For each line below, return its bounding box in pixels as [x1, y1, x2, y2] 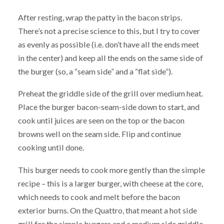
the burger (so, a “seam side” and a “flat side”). [17, 66, 172, 76]
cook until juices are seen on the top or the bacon [17, 115, 184, 125]
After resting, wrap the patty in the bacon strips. [17, 12, 182, 22]
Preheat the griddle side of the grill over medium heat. [17, 88, 203, 98]
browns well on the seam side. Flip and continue [17, 129, 181, 139]
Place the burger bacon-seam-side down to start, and [17, 102, 199, 112]
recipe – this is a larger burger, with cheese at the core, [17, 178, 203, 188]
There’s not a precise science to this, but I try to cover [17, 25, 200, 35]
